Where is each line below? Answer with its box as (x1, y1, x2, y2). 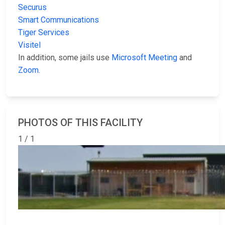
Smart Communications (18, 15, 99, 25)
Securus (18, 3, 47, 13)
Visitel (18, 40, 41, 50)
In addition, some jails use (18, 53, 111, 63)
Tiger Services (18, 28, 69, 38)
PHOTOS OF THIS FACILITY (18, 117, 143, 129)
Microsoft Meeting (111, 53, 177, 63)
